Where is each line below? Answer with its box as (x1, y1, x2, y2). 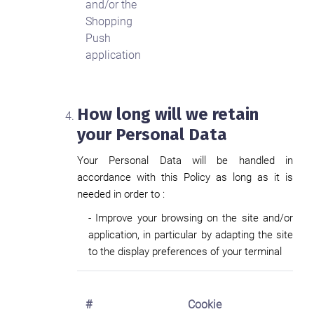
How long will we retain (77, 104, 259, 124)
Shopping (86, 15, 132, 28)
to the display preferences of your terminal (88, 245, 282, 258)
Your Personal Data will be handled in (77, 154, 293, 167)
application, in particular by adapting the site (88, 228, 293, 241)
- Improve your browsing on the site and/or (88, 212, 293, 224)
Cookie (188, 298, 221, 311)
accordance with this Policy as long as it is (77, 171, 293, 184)
